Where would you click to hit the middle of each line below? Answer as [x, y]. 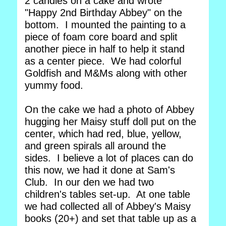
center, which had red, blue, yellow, [103, 134]
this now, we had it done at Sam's [100, 170]
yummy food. [55, 85]
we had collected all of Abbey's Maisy [108, 206]
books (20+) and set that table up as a [110, 218]
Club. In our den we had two [89, 182]
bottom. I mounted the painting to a [105, 25]
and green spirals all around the [95, 146]
